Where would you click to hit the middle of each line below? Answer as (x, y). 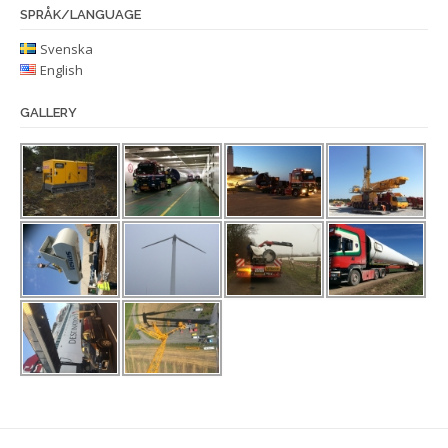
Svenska (66, 48)
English (61, 69)
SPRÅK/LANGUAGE (80, 14)
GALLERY (48, 112)
